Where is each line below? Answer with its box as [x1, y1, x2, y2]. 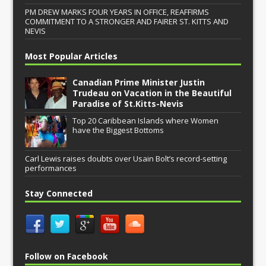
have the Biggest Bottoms [72, 125, 164, 136]
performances [25, 163, 77, 174]
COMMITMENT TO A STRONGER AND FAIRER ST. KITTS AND [25, 16, 229, 27]
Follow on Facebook [25, 251, 109, 262]
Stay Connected [25, 188, 93, 199]
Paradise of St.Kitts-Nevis [72, 98, 184, 110]
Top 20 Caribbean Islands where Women [72, 115, 219, 126]
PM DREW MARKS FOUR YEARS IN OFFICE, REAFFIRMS [25, 7, 210, 18]
